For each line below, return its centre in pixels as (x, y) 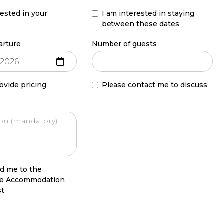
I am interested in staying (148, 13)
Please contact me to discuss (154, 85)
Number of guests (124, 44)
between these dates (140, 24)
